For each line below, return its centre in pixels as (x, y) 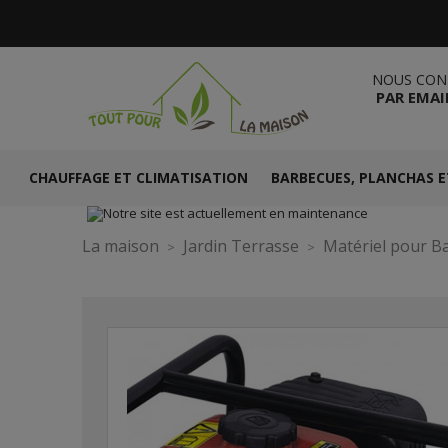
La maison (120, 246)
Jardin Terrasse (241, 246)
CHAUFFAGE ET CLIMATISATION (138, 177)
